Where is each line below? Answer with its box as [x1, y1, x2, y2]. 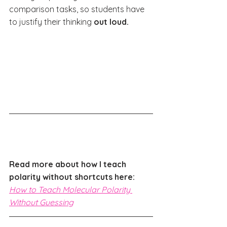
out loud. [94, 16, 129, 27]
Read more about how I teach [9, 159, 128, 169]
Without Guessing [9, 197, 73, 207]
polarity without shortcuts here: [9, 171, 137, 182]
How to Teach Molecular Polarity [9, 184, 132, 195]
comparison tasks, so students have [9, 4, 146, 14]
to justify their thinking [9, 16, 94, 27]
